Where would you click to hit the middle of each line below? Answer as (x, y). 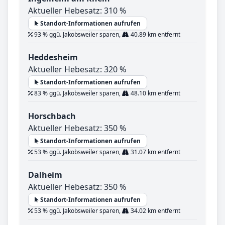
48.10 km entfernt (155, 93)
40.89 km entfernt (155, 35)
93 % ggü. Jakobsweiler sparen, (77, 35)
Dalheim (45, 175)
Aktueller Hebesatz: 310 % (77, 11)
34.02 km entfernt (155, 211)
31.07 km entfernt (155, 152)
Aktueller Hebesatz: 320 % (77, 70)
